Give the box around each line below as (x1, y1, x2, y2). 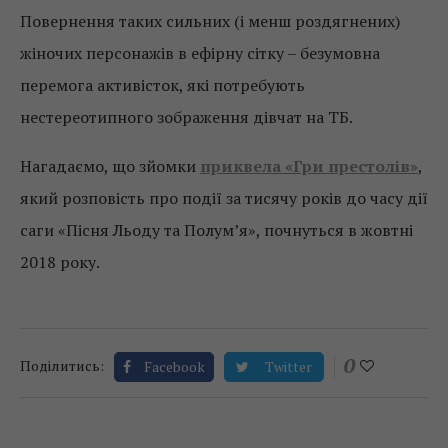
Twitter (265, 357, 312, 377)
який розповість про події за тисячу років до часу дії (20, 187, 428, 210)
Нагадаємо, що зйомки (20, 155, 200, 178)
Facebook (144, 357, 205, 377)
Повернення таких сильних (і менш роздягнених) (20, 10, 400, 33)
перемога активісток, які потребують (20, 74, 305, 97)
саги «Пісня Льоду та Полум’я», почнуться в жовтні (20, 219, 413, 242)
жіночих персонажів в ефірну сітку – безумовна (20, 42, 380, 65)
